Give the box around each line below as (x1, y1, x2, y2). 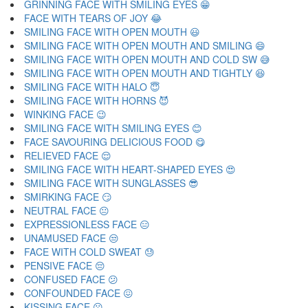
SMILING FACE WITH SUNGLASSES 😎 (24, 176, 199, 190)
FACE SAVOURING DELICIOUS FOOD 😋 (24, 135, 206, 148)
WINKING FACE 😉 (24, 107, 107, 121)
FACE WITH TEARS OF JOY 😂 (24, 11, 162, 25)
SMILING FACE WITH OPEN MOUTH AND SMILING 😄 (24, 38, 265, 52)
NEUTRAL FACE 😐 (24, 203, 109, 217)
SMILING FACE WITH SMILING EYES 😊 (24, 121, 202, 135)
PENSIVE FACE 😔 (24, 258, 105, 272)
